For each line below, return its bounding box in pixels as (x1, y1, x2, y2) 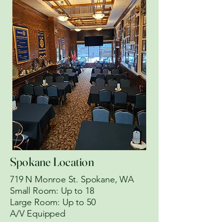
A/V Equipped (10, 208, 65, 219)
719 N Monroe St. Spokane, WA (10, 174, 139, 185)
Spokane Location (10, 155, 94, 169)
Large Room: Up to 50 (10, 197, 96, 208)
